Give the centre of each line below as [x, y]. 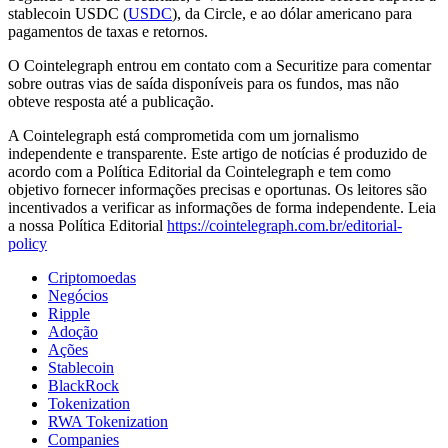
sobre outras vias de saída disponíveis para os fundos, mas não [203, 83]
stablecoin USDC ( [68, 13]
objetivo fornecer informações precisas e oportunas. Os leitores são [217, 189]
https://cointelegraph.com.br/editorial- [284, 225]
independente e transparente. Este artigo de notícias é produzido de [217, 153]
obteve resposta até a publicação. [111, 101]
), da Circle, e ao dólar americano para [292, 13]
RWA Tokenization [108, 421]
